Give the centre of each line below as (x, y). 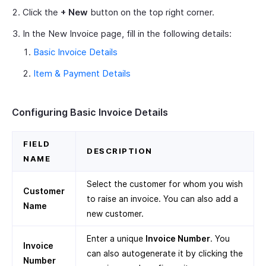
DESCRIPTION (120, 151)
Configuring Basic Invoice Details (90, 113)
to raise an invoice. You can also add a (162, 199)
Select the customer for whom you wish (165, 184)
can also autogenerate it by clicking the (165, 254)
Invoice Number (178, 239)
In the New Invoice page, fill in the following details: (127, 34)
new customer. (115, 214)
